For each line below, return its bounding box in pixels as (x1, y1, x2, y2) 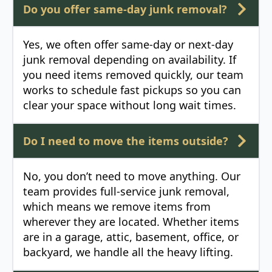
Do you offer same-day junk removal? (23, 2, 227, 17)
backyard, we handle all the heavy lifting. (23, 245, 233, 260)
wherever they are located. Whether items (23, 214, 239, 229)
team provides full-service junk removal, (23, 184, 229, 199)
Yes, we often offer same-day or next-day (23, 37, 233, 52)
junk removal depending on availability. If (23, 52, 236, 67)
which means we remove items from (23, 199, 211, 214)
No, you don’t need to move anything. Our (23, 169, 240, 184)
